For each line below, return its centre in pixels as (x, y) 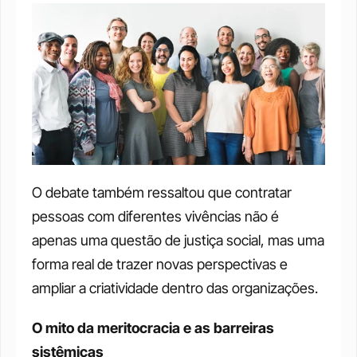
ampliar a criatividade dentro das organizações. (175, 288)
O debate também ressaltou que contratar (162, 192)
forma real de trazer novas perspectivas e (160, 264)
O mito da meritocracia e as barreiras (153, 328)
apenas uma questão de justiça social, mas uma (178, 240)
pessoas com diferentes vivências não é (155, 216)
